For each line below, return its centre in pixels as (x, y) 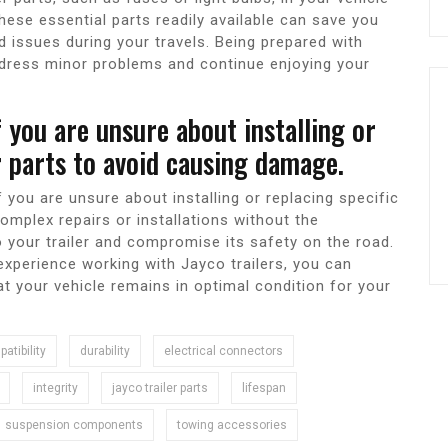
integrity (55, 388)
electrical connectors (223, 351)
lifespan (264, 388)
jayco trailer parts (160, 388)
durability (105, 351)
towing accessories (232, 425)
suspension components (74, 425)
